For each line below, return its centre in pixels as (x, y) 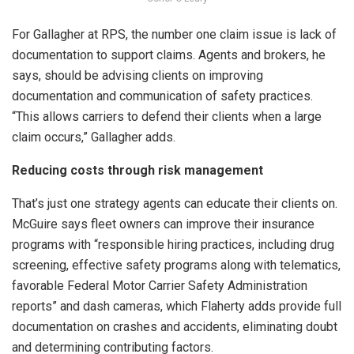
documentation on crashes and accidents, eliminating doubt (175, 327)
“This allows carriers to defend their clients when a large (167, 117)
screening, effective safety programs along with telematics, (176, 265)
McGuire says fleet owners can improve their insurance (163, 224)
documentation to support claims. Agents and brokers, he (169, 55)
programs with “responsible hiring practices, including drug (173, 245)
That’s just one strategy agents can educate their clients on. (175, 204)
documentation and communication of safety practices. (162, 96)
